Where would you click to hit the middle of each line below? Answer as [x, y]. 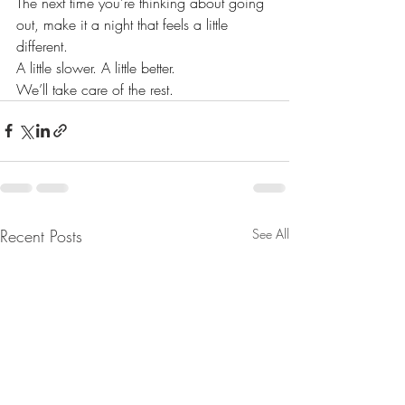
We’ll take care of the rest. [95, 89]
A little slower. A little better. [96, 67]
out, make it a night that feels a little [124, 24]
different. [42, 46]
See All [271, 233]
